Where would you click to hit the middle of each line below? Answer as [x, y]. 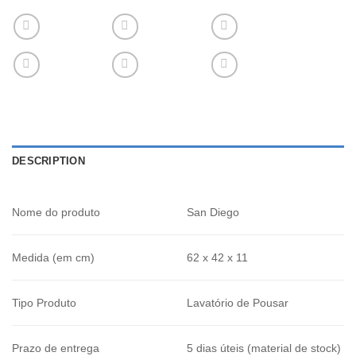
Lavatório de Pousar [238, 302]
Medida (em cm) [53, 257]
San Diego [213, 212]
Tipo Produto [44, 302]
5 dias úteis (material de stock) [264, 348]
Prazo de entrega [56, 348]
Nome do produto [56, 212]
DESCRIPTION [48, 161]
